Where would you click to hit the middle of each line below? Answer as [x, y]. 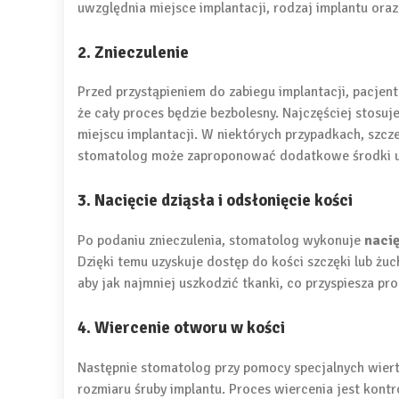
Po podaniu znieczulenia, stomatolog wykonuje [221, 240]
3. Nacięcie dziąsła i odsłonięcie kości [215, 200]
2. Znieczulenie [133, 52]
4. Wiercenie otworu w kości [181, 327]
